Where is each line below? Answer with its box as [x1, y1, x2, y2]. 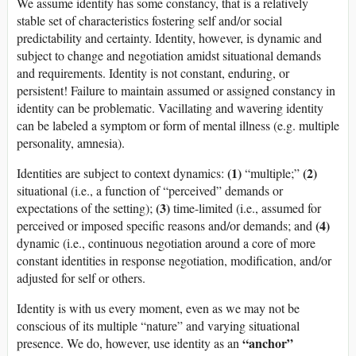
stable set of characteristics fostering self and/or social [17, 12, 282, 29]
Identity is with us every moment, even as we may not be [17, 300, 300, 317]
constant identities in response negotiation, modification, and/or [17, 252, 331, 269]
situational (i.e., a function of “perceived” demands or [17, 182, 283, 199]
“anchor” [242, 334, 293, 353]
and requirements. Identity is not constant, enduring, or [17, 64, 289, 82]
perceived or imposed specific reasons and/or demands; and [17, 217, 315, 234]
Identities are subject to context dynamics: [17, 164, 227, 182]
